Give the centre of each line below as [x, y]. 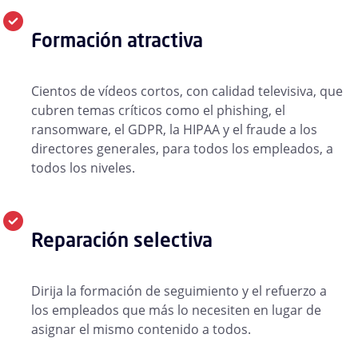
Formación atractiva [117, 40]
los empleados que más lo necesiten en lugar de [176, 310]
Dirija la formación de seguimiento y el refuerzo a [179, 291]
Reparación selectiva [122, 239]
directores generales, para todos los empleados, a [182, 148]
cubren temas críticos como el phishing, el [158, 110]
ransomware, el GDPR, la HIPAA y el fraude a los [174, 129]
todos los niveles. [83, 167]
